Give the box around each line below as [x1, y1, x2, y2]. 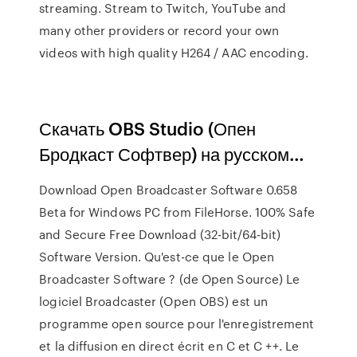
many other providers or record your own [39, 22, 280, 39]
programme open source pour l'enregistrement [39, 315, 315, 332]
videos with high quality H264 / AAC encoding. [39, 44, 308, 61]
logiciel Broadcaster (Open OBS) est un [39, 292, 269, 310]
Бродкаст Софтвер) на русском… [39, 141, 305, 166]
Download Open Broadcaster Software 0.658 [39, 181, 298, 198]
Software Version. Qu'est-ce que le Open [39, 248, 275, 265]
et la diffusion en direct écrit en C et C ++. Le [39, 337, 300, 355]
